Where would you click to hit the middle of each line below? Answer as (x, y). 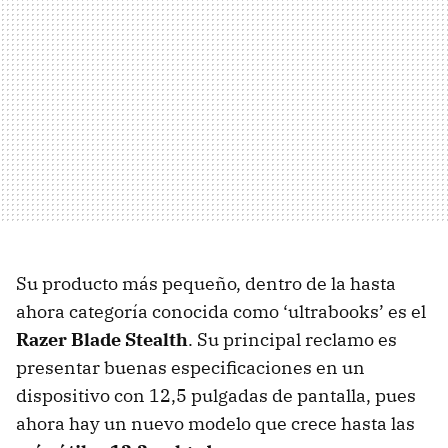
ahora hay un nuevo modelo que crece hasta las (215, 423)
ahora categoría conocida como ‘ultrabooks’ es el (221, 311)
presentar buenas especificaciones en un (190, 367)
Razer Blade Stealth (102, 339)
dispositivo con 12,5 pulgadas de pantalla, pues (216, 395)
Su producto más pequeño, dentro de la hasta (206, 283)
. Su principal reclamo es (292, 339)
